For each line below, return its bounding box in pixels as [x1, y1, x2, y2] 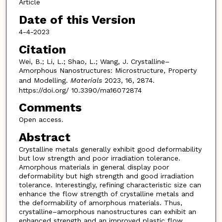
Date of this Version [18, 13, 135, 27]
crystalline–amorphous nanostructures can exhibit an [18, 207, 196, 216]
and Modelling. [18, 76, 70, 84]
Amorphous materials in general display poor [18, 163, 169, 171]
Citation [18, 42, 66, 56]
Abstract [18, 130, 70, 144]
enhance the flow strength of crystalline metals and [18, 189, 194, 198]
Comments [18, 101, 82, 115]
